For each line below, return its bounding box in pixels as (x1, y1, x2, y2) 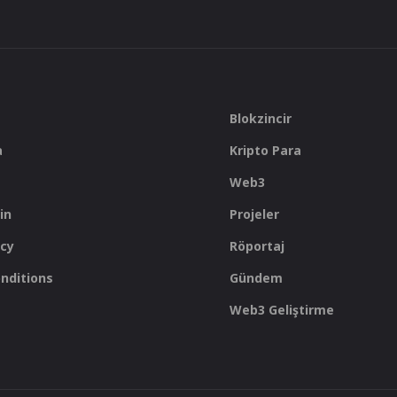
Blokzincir (230, 110, 292, 128)
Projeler (230, 206, 279, 223)
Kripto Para (230, 142, 301, 160)
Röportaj (230, 237, 284, 255)
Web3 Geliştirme (230, 301, 334, 319)
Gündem (230, 269, 283, 287)
